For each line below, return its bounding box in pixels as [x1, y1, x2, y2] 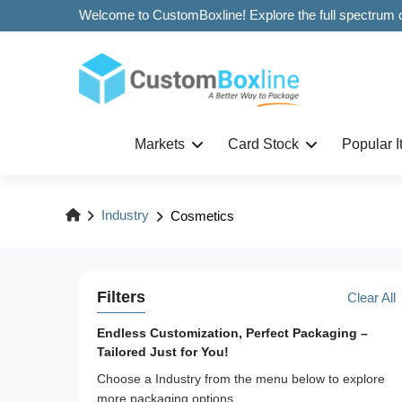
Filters [96, 288, 145, 307]
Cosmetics [170, 209, 234, 224]
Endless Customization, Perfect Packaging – [96, 327, 368, 341]
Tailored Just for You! [96, 345, 229, 360]
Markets [135, 136, 186, 153]
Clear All [347, 291, 397, 306]
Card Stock [228, 136, 300, 153]
